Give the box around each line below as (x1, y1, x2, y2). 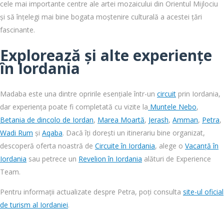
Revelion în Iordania (78, 153, 142, 163)
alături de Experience (142, 153, 211, 163)
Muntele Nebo (148, 101, 196, 111)
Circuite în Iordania (95, 140, 155, 150)
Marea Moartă (97, 114, 144, 124)
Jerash (148, 114, 168, 124)
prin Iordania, (176, 88, 220, 98)
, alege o (155, 140, 185, 150)
